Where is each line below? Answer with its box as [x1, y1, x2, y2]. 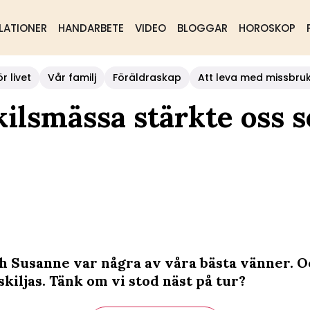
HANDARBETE [57, 21, 124, 35]
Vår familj [48, 71, 96, 84]
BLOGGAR [176, 21, 228, 35]
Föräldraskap [113, 71, 181, 84]
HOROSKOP [238, 21, 295, 35]
